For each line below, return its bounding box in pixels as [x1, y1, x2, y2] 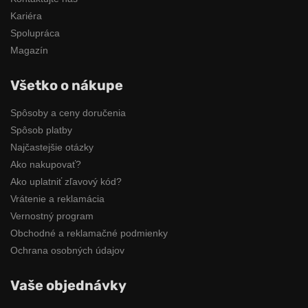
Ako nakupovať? [10, 158, 81, 170]
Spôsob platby [10, 124, 72, 135]
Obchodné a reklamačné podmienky [10, 227, 168, 239]
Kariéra [10, 10, 42, 21]
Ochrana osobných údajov [10, 244, 124, 256]
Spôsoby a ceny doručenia [10, 107, 126, 118]
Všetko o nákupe [10, 76, 123, 93]
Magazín [10, 44, 48, 56]
